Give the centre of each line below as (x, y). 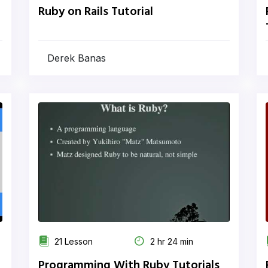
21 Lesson (72, 241)
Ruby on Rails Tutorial (96, 12)
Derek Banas (77, 58)
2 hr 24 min (170, 241)
